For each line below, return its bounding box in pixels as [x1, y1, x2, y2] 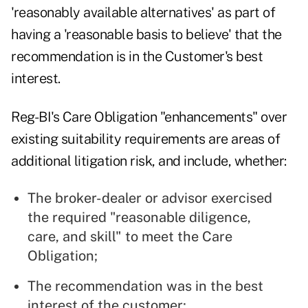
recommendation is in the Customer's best [11, 48, 263, 65]
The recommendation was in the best [27, 278, 263, 295]
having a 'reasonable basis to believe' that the [11, 26, 282, 43]
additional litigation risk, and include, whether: [11, 153, 287, 170]
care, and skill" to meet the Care [27, 228, 232, 245]
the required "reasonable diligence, [27, 209, 251, 226]
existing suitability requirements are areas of [11, 131, 280, 148]
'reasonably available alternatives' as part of [11, 4, 275, 21]
